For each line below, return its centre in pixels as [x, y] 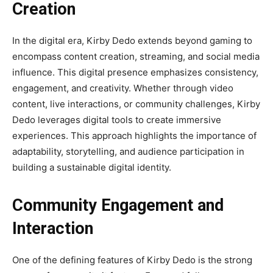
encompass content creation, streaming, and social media [136, 56]
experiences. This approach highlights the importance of [134, 135]
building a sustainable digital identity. [92, 167]
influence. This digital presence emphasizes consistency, [135, 72]
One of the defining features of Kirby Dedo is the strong [132, 260]
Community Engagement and [118, 205]
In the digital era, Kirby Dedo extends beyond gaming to [132, 40]
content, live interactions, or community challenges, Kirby [136, 104]
